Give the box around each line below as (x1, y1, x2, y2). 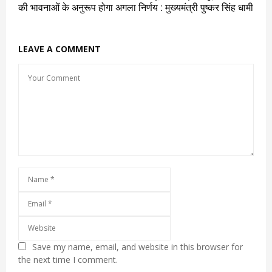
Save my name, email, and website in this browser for (32, 241, 243, 253)
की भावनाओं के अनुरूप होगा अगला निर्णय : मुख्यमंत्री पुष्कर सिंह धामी (18, 2, 253, 14)
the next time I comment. (18, 254, 118, 266)
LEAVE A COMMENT (18, 43, 101, 55)
